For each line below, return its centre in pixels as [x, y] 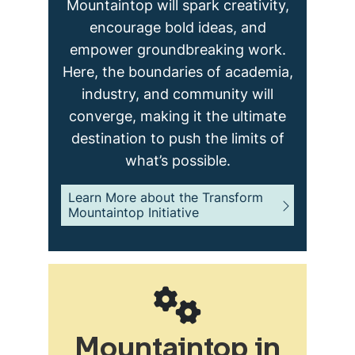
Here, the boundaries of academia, [177, 72]
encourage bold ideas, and [177, 27]
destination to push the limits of [177, 138]
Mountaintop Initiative [134, 212]
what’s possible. [177, 160]
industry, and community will [177, 94]
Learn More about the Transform [166, 197]
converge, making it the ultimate [177, 116]
